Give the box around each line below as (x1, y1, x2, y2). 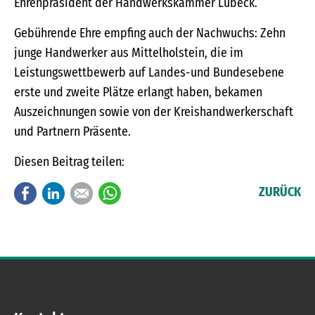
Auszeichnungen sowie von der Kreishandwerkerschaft (14, 104, 293, 120)
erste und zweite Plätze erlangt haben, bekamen (14, 84, 262, 101)
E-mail (93, 184, 127, 200)
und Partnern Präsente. (14, 124, 131, 140)
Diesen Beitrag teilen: (14, 154, 124, 170)
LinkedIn (65, 184, 110, 200)
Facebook (37, 184, 86, 200)
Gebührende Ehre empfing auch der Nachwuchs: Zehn (14, 25, 285, 41)
